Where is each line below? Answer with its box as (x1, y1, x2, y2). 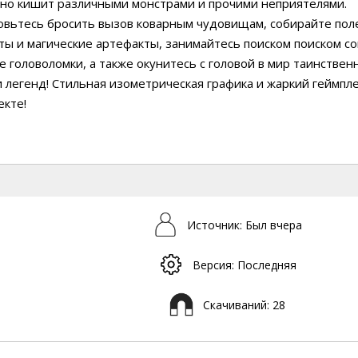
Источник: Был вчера (186, 217, 302, 233)
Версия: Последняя (192, 257, 296, 272)
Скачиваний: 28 (203, 296, 286, 312)
